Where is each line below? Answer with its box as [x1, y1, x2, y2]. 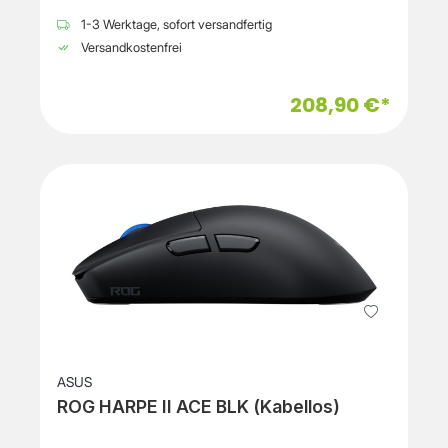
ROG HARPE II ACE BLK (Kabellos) [57, 396, 340, 418]
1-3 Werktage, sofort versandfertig [78, 17, 272, 33]
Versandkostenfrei [78, 40, 182, 56]
